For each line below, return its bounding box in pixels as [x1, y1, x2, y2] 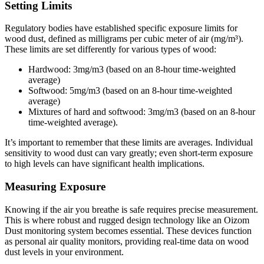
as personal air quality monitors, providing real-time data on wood [5, 236, 249, 246]
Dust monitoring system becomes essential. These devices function [5, 225, 252, 236]
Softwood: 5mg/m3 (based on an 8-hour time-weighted [28, 85, 232, 96]
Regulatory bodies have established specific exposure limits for [5, 23, 237, 34]
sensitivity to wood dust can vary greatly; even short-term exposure [5, 148, 253, 159]
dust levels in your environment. [5, 246, 124, 257]
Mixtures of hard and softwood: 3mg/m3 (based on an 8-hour [28, 107, 255, 117]
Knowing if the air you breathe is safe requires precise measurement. [5, 204, 258, 214]
